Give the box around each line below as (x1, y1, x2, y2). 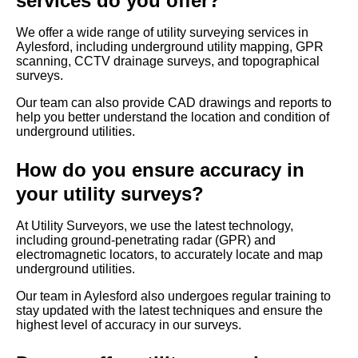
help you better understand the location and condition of (16, 110, 329, 125)
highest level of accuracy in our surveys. (16, 318, 241, 332)
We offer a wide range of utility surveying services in (16, 26, 308, 40)
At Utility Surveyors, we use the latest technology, (16, 219, 293, 233)
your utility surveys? (16, 183, 204, 205)
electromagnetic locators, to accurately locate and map (16, 248, 323, 262)
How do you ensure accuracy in (16, 159, 304, 181)
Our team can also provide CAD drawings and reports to (16, 96, 332, 110)
